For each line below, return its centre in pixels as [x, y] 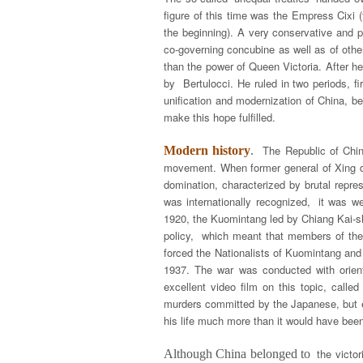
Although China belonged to [241, 354]
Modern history [207, 150]
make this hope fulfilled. [220, 117]
